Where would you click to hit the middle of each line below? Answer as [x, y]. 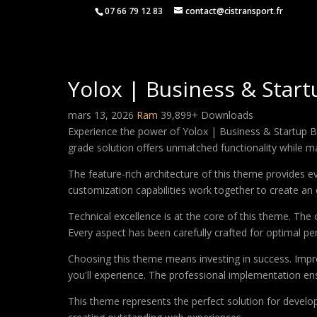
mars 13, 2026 [102, 115]
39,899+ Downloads [207, 115]
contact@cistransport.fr [235, 11]
